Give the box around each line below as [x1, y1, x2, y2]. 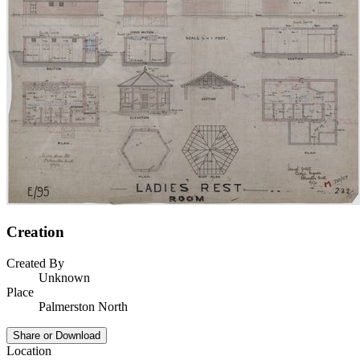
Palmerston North [39, 299, 128, 313]
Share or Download [13, 329, 100, 342]
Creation [6, 223, 64, 240]
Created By [6, 256, 64, 270]
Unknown [39, 270, 90, 284]
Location [6, 343, 51, 358]
